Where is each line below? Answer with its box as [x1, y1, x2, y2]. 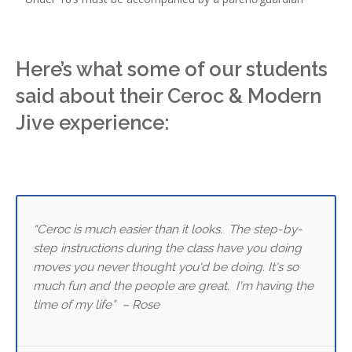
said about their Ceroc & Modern [16, 84, 321, 108]
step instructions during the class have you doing [33, 240, 302, 256]
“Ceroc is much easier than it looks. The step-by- [33, 222, 302, 237]
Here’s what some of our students [16, 57, 328, 82]
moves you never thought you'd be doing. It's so [33, 259, 299, 275]
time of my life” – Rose [33, 297, 159, 313]
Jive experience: [16, 111, 170, 135]
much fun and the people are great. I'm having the [33, 278, 313, 294]
